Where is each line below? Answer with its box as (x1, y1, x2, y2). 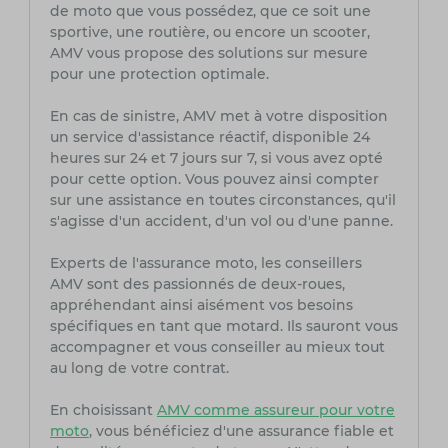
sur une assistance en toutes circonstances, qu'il (49, 191, 396, 210)
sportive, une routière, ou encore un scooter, (49, 23, 370, 42)
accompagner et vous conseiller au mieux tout (49, 338, 385, 357)
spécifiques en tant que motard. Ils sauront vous (49, 317, 398, 336)
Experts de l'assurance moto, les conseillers (49, 254, 362, 273)
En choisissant (49, 401, 157, 420)
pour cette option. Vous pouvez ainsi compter (49, 170, 379, 189)
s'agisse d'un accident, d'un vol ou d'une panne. (49, 212, 393, 231)
